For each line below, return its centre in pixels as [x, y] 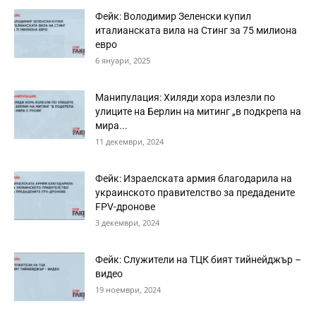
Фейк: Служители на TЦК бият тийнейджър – [198, 260]
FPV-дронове [125, 207]
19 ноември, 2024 [128, 290]
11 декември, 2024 [129, 141]
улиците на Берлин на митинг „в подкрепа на [198, 111]
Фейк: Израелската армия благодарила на [194, 178]
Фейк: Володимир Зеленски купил [173, 16]
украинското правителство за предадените [195, 193]
